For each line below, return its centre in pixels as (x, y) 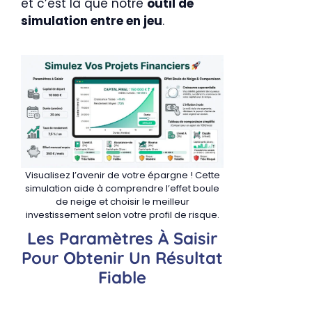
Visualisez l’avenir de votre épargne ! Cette (122, 175)
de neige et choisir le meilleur (122, 201)
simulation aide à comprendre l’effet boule (122, 188)
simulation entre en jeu (92, 21)
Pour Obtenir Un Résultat (122, 257)
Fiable (122, 277)
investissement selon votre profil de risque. (122, 214)
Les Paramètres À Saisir (122, 238)
